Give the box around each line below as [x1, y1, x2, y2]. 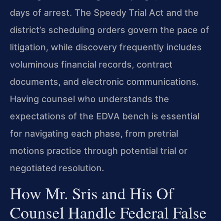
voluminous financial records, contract [10, 59, 173, 70]
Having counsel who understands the [10, 93, 169, 104]
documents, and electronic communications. [10, 76, 199, 87]
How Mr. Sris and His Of [10, 182, 174, 204]
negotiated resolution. [10, 162, 104, 173]
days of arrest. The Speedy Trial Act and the [10, 7, 199, 18]
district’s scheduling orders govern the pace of [10, 24, 209, 35]
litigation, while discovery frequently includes [10, 41, 202, 52]
